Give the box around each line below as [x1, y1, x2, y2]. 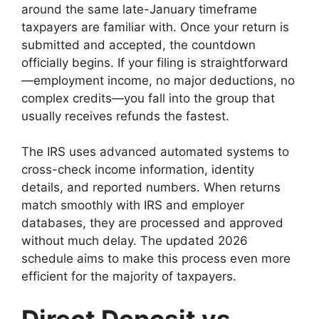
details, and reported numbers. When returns [21, 180, 281, 195]
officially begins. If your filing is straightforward [21, 55, 288, 70]
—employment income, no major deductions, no [21, 73, 295, 88]
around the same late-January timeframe [21, 1, 257, 16]
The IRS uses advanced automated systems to [21, 145, 289, 159]
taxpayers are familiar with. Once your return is [21, 19, 289, 34]
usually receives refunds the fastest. [21, 108, 229, 123]
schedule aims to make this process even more [21, 251, 291, 266]
